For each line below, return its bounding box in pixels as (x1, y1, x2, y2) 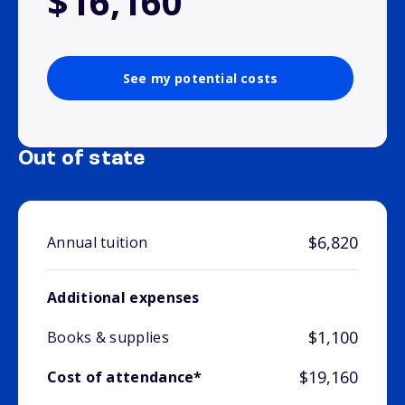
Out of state (18, 148, 146, 171)
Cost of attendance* (47, 367, 202, 388)
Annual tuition (47, 232, 148, 253)
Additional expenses (47, 287, 200, 308)
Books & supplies (47, 327, 169, 348)
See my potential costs (122, 70, 278, 88)
